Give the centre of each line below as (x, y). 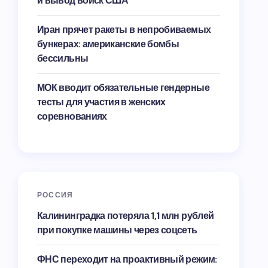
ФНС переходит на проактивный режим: (127, 259)
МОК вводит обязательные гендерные (123, 88)
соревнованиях (72, 116)
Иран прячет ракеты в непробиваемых (124, 30)
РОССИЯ (55, 195)
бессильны (63, 58)
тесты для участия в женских (101, 102)
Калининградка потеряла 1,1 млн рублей (126, 216)
